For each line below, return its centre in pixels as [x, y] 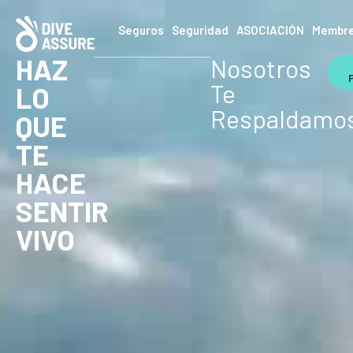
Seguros [141, 30]
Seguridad [201, 30]
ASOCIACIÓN [271, 30]
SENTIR [62, 211]
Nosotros [261, 68]
